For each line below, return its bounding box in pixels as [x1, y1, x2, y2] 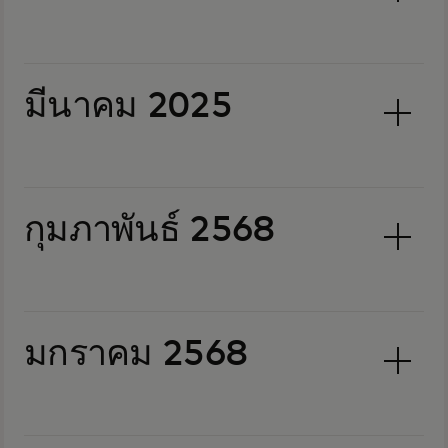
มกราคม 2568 [24, 337, 248, 373]
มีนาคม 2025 [24, 89, 232, 125]
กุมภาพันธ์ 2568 [24, 213, 275, 249]
